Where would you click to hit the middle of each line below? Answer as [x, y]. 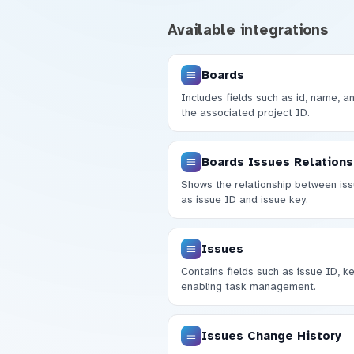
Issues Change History [271, 335]
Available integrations [247, 30]
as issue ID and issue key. [244, 200]
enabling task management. [248, 286]
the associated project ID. [245, 113]
